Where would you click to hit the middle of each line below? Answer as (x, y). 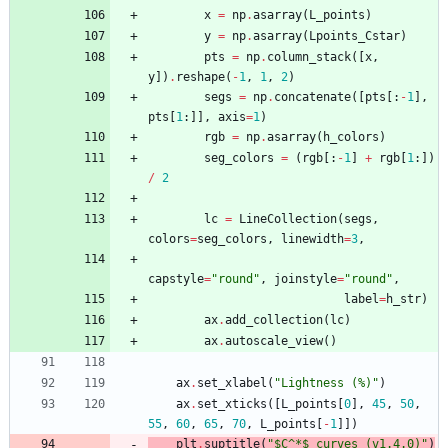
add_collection (274, 320)
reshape (200, 77)
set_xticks (232, 404)
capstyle (176, 279)
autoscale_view (274, 341)
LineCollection (288, 219)
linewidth (312, 239)
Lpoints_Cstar (354, 36)
